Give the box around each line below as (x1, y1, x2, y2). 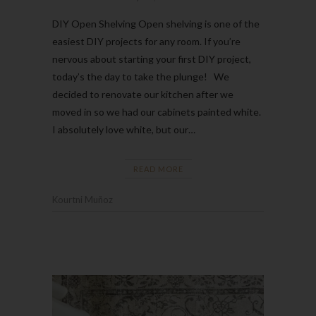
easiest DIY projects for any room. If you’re (52, 35, 241, 47)
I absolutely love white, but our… (52, 123, 195, 135)
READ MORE (133, 164, 183, 174)
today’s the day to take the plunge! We (52, 70, 229, 83)
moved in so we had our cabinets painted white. (52, 105, 261, 118)
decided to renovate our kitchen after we (52, 87, 233, 100)
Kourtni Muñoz (52, 193, 113, 205)
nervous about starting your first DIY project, (52, 52, 251, 65)
